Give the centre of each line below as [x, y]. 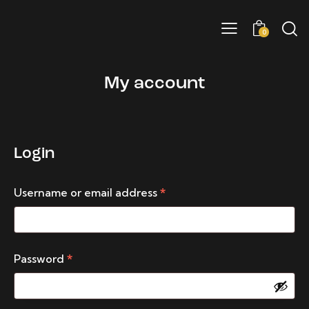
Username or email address [87, 193]
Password [40, 259]
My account [154, 84]
